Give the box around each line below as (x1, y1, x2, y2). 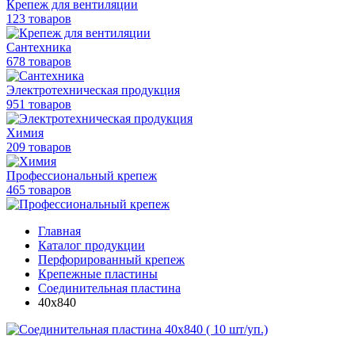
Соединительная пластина (38, 281, 181, 295)
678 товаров (6, 55, 71, 68)
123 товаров (6, 12, 71, 25)
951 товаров (6, 97, 71, 111)
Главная (38, 224, 81, 238)
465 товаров (6, 183, 71, 197)
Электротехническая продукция (6, 83, 180, 97)
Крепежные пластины (38, 267, 158, 281)
